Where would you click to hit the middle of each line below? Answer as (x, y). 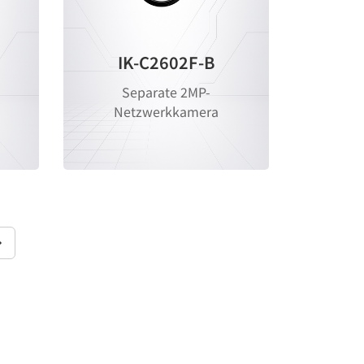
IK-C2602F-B (166, 63)
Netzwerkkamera (166, 112)
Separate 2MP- (166, 92)
